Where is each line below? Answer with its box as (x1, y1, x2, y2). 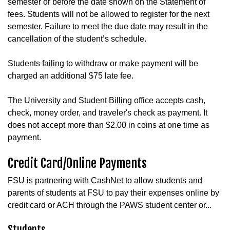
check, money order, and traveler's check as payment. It (8, 108, 207, 117)
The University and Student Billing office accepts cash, (8, 95, 205, 105)
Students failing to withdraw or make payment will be (8, 59, 198, 68)
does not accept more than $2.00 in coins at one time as (8, 120, 209, 129)
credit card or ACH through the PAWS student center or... (8, 200, 212, 209)
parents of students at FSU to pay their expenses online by (8, 188, 219, 197)
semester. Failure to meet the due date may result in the (8, 22, 208, 31)
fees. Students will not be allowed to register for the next (8, 9, 209, 18)
